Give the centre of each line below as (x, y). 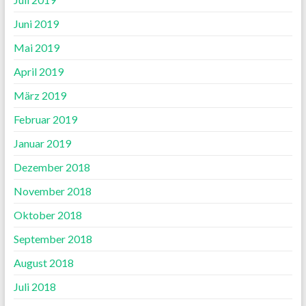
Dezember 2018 (52, 167)
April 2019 (38, 72)
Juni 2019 (36, 24)
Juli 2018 (34, 287)
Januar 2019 (42, 143)
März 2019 (40, 96)
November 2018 (52, 191)
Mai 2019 (36, 48)
